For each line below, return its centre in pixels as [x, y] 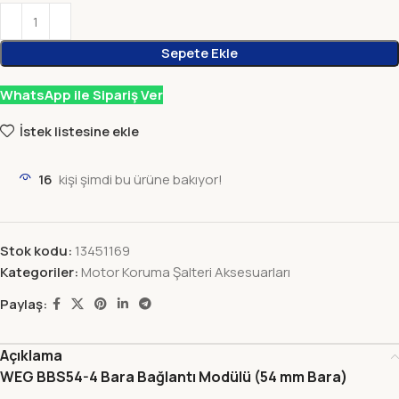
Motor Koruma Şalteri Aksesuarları [186, 272]
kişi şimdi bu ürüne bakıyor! [141, 179]
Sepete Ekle [199, 53]
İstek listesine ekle [79, 131]
